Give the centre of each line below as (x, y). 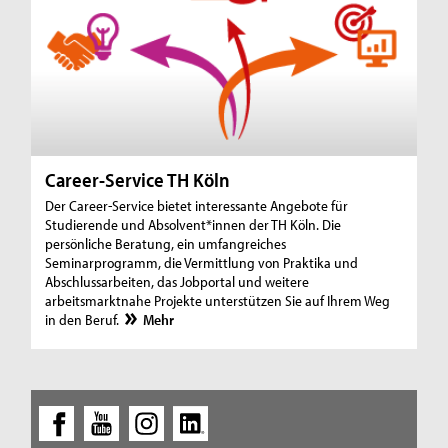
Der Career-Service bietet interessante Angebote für (197, 206)
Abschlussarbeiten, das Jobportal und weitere (177, 282)
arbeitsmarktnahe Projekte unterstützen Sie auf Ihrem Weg (218, 301)
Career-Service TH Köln (138, 180)
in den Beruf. (84, 320)
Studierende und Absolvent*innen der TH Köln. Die (193, 225)
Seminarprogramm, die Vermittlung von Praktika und (202, 263)
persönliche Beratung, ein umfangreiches (166, 244)
